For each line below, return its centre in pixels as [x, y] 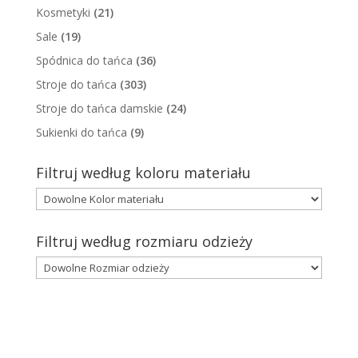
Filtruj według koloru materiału [143, 173]
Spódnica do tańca [84, 60]
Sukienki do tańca [81, 132]
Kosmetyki [63, 12]
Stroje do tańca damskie [99, 108]
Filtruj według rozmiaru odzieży [144, 241]
